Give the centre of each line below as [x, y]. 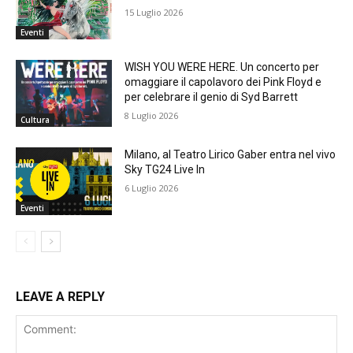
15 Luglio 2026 [154, 13]
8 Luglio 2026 [152, 115]
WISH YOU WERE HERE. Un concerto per [222, 67]
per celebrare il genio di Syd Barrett [212, 97]
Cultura [35, 120]
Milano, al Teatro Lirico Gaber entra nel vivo [230, 155]
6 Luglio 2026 [152, 188]
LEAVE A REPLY [60, 297]
